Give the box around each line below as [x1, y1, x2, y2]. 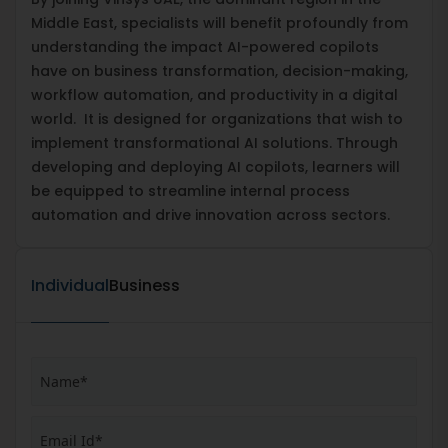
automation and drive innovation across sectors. [31, 204, 390, 225]
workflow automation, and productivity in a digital [31, 84, 398, 105]
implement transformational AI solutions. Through [31, 132, 398, 153]
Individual [31, 273, 109, 297]
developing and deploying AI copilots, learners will [31, 156, 400, 177]
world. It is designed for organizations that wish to [31, 108, 403, 129]
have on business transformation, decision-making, [31, 60, 408, 81]
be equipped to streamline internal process [31, 180, 350, 201]
